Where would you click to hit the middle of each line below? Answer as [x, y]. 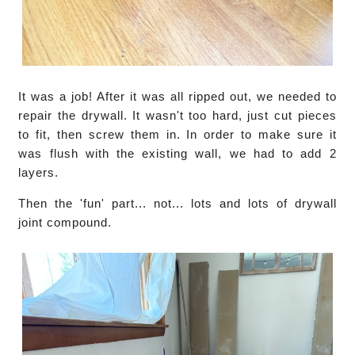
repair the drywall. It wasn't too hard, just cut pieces [177, 116]
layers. [39, 173]
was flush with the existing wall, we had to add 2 [177, 154]
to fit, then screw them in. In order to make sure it [177, 135]
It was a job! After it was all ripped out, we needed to [177, 97]
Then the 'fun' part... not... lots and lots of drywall [177, 204]
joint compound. [65, 223]
